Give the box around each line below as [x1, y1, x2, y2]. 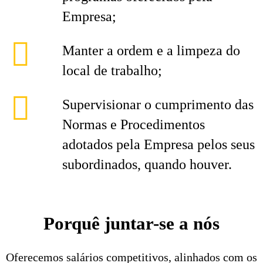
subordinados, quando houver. [62, 157, 232, 172]
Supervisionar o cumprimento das [62, 97, 254, 112]
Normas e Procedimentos [62, 117, 205, 132]
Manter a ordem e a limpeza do [62, 43, 240, 58]
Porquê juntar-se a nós [43, 213, 220, 234]
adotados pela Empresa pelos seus [62, 137, 255, 152]
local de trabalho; [62, 63, 162, 78]
